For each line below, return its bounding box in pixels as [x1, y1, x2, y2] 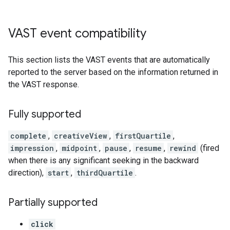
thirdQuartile [76, 168, 133, 178]
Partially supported [8, 196, 98, 209]
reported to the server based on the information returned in [8, 67, 218, 77]
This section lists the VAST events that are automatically [8, 55, 210, 65]
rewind [169, 143, 196, 153]
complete [10, 131, 46, 141]
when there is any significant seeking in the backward [8, 156, 199, 165]
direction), [8, 168, 46, 178]
